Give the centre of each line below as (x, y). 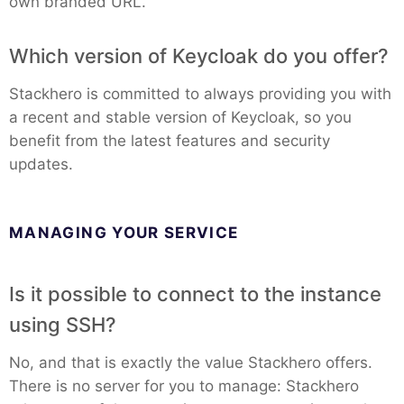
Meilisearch (103, 216)
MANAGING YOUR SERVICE (124, 233)
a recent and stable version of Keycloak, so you (180, 117)
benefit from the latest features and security (170, 141)
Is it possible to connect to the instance (195, 294)
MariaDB (90, 46)
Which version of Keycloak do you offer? (199, 56)
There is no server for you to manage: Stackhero (184, 386)
